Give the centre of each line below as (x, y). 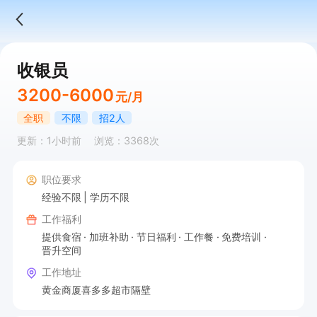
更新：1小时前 (49, 141)
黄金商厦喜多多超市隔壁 (96, 289)
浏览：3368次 (126, 141)
